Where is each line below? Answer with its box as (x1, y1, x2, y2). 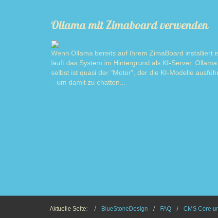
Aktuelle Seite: (50, 205, 91, 212)
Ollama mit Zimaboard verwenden (51, 18, 208, 32)
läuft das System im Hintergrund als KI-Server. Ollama (51, 59, 217, 67)
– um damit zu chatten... (51, 78, 126, 86)
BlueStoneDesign (101, 205, 148, 212)
